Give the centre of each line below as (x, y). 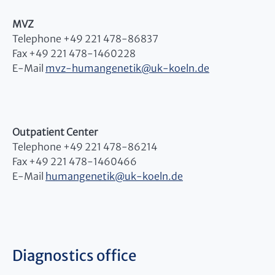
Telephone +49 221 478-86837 (85, 39)
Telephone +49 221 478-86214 (85, 147)
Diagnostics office (74, 256)
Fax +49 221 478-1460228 (74, 54)
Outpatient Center (55, 132)
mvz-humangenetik (93, 68)
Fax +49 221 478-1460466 (75, 162)
